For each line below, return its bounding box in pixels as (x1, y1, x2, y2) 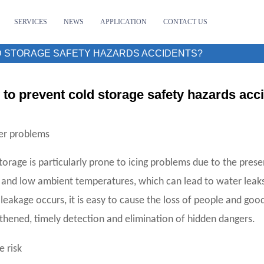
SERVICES (14, 18, 48, 26)
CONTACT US (163, 18, 208, 26)
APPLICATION (100, 18, 147, 26)
